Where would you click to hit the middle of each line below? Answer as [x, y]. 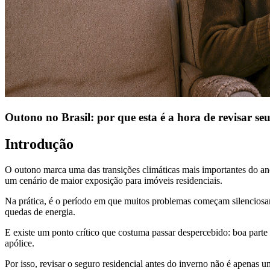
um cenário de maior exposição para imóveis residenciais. [114, 180]
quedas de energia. [40, 212]
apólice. [20, 243]
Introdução [39, 144]
